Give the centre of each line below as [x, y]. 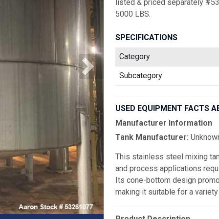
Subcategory [141, 76]
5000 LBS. [133, 14]
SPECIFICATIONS [146, 37]
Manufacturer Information [164, 123]
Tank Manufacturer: [152, 137]
